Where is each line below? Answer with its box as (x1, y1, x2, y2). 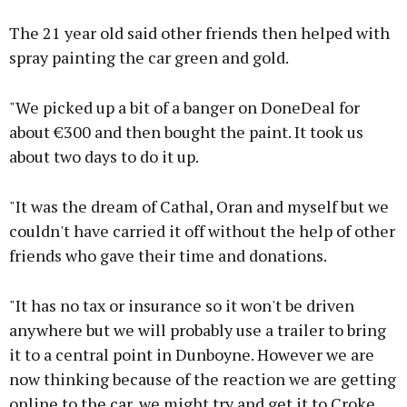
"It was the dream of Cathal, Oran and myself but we (9, 195, 389, 218)
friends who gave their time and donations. (9, 244, 327, 267)
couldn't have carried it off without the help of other (9, 220, 395, 243)
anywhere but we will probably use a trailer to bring (9, 319, 386, 342)
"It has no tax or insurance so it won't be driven (9, 294, 354, 317)
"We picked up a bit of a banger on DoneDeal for (9, 96, 360, 119)
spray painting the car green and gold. (9, 46, 289, 69)
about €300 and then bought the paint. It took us (9, 121, 363, 144)
